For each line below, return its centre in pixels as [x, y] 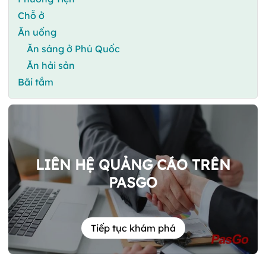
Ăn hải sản [51, 65]
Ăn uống [37, 32]
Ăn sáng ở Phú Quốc [73, 48]
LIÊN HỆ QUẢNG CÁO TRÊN [133, 164]
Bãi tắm [36, 82]
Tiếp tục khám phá [133, 228]
